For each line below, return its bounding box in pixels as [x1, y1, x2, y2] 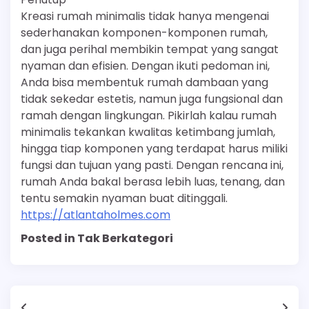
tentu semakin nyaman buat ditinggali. [21, 190, 228, 206]
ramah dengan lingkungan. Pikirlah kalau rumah [21, 108, 277, 123]
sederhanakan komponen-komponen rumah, [21, 25, 268, 41]
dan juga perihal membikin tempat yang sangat [21, 41, 279, 57]
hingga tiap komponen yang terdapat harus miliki [21, 141, 288, 157]
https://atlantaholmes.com [21, 207, 170, 223]
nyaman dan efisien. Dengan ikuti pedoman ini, [21, 58, 270, 74]
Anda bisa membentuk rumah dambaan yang [21, 74, 268, 90]
